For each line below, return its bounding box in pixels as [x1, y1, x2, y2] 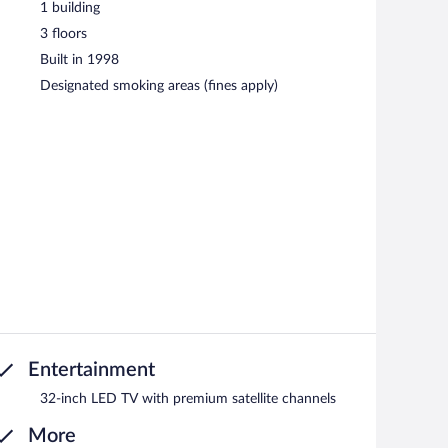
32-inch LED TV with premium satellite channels [40, 391, 336, 406]
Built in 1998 [40, 52, 119, 67]
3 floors [40, 26, 87, 41]
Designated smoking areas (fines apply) [40, 78, 278, 93]
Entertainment [28, 359, 155, 380]
